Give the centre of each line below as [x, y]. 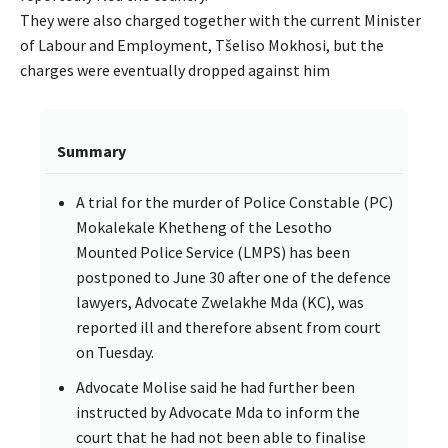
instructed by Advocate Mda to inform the [218, 411]
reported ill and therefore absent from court [228, 326]
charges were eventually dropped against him [175, 69]
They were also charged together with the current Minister [220, 19]
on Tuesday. [115, 351]
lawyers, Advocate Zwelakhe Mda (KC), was [220, 301]
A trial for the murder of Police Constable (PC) [234, 201]
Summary [91, 150]
